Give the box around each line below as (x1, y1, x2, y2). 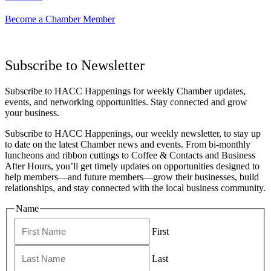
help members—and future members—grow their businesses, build (5, 172, 259, 183)
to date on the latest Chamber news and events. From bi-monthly (5, 139, 250, 150)
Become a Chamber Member (5, 14, 115, 25)
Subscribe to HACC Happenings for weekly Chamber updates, (5, 86, 246, 97)
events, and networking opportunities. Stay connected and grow (5, 97, 247, 108)
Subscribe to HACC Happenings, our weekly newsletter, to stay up (5, 128, 261, 139)
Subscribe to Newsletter (5, 57, 145, 74)
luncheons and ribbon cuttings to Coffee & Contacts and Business (5, 150, 255, 161)
